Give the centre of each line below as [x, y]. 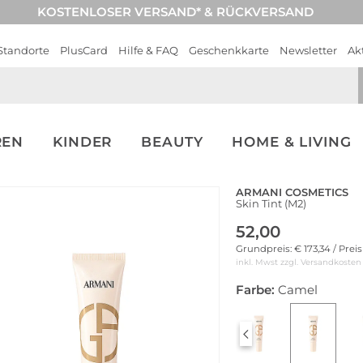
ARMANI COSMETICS [292, 192]
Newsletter [308, 50]
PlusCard [84, 50]
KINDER [83, 142]
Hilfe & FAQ [148, 50]
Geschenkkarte [229, 50]
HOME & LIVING [292, 142]
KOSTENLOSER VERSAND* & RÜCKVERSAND [175, 12]
